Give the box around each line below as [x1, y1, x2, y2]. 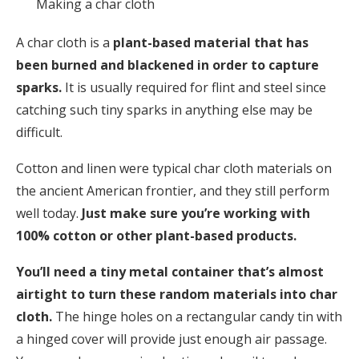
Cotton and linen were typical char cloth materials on [16, 159, 332, 178]
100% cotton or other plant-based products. [16, 227, 296, 245]
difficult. [16, 123, 66, 142]
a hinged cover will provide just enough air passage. [16, 330, 327, 349]
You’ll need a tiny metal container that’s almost [16, 263, 324, 281]
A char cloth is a [16, 34, 113, 52]
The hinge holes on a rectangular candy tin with [52, 308, 342, 326]
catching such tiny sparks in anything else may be [16, 101, 313, 119]
